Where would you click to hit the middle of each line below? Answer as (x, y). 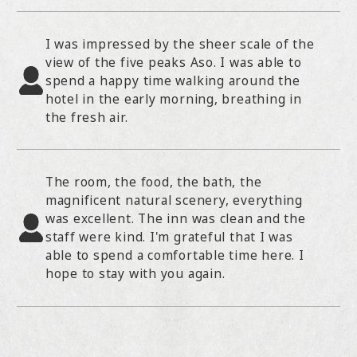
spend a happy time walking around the (173, 80)
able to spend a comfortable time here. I (175, 255)
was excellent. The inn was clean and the (175, 219)
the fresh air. (86, 117)
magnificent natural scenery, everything (174, 200)
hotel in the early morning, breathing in (173, 98)
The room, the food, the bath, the (153, 182)
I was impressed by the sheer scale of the (180, 43)
